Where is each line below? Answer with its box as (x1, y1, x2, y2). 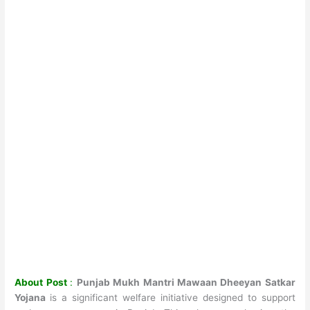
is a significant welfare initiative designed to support (50, 291, 295, 303)
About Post (15, 276, 71, 288)
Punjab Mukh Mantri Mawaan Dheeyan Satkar (76, 276, 295, 288)
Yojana (15, 291, 51, 303)
